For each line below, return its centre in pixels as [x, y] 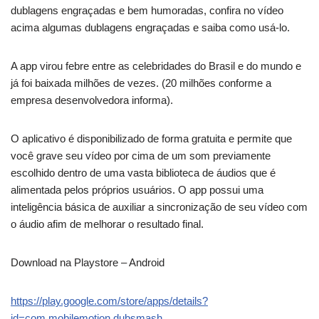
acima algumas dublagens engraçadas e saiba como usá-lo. [150, 27]
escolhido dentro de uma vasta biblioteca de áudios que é [143, 172]
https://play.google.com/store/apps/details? [109, 300]
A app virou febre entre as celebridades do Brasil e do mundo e [156, 66]
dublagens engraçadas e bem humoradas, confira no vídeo [147, 10]
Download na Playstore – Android [88, 262]
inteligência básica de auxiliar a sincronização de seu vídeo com [159, 206]
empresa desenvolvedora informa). [92, 100]
